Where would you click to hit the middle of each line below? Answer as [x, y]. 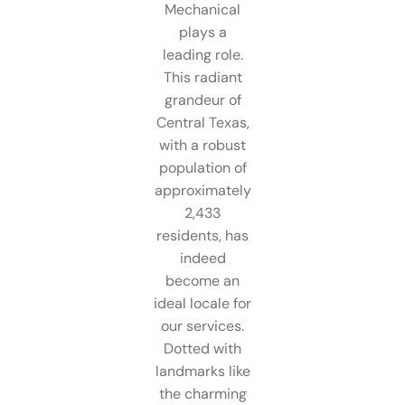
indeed [202, 258]
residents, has [202, 235]
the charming [202, 393]
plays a [202, 32]
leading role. [202, 54]
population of [202, 167]
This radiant [202, 77]
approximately [202, 190]
